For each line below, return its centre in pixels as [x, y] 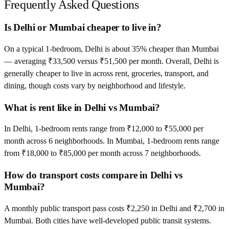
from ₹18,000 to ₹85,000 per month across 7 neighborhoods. [102, 153]
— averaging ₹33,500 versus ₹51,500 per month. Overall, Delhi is [111, 61]
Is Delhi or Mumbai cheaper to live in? [83, 28]
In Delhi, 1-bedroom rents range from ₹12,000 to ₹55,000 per [104, 129]
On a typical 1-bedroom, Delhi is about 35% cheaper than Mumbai [111, 49]
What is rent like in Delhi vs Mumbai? [82, 107]
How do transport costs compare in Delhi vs [94, 175]
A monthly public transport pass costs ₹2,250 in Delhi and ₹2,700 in [114, 208]
